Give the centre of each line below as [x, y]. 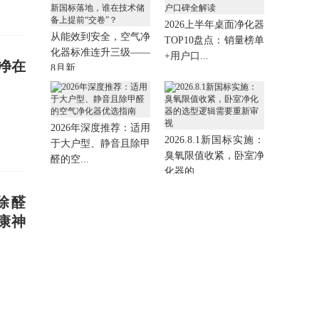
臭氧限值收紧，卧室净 [214, 156]
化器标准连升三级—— [100, 52]
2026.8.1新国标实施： [214, 140]
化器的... [184, 171]
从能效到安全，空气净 [100, 37]
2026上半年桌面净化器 [214, 25]
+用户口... [187, 56]
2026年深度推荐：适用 [100, 128]
